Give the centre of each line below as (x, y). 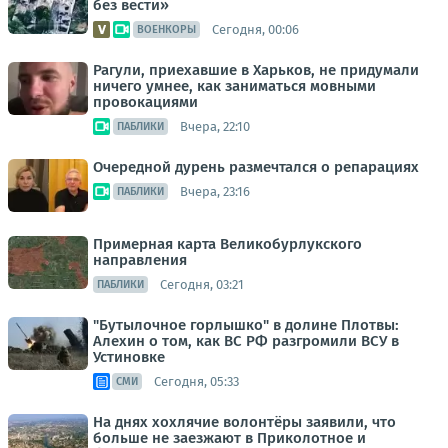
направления (140, 260)
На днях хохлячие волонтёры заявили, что (244, 422)
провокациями (145, 102)
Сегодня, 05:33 (196, 381)
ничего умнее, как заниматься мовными (234, 86)
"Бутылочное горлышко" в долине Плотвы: (246, 325)
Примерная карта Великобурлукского (227, 244)
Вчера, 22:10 (215, 126)
